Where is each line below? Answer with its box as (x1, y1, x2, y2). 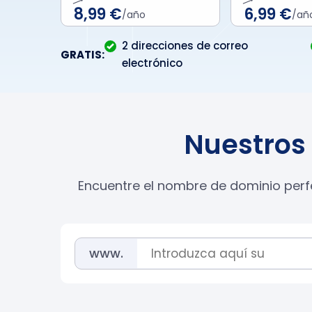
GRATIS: (61, 47, 104, 62)
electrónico (122, 56, 182, 70)
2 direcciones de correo (122, 38, 248, 53)
